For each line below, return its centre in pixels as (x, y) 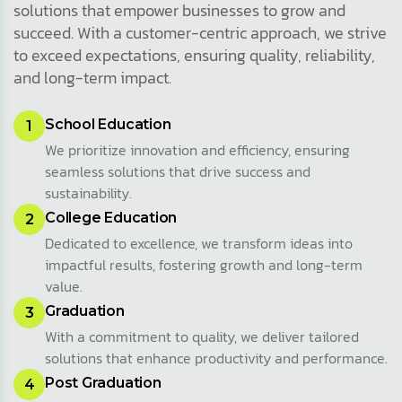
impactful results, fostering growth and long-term (204, 265)
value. (64, 287)
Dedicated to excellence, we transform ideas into (199, 244)
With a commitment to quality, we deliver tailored (202, 337)
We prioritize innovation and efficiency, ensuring (197, 150)
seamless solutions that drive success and (178, 172)
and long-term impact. (92, 78)
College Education (111, 218)
